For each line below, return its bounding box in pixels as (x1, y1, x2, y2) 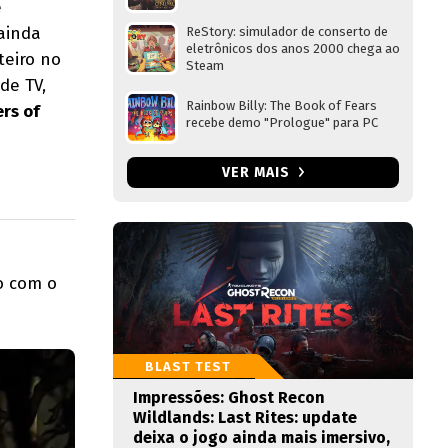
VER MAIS (221, 164, 294, 181)
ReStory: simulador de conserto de (186, 24, 388, 39)
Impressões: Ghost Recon (133, 388, 325, 407)
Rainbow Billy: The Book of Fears (186, 98, 377, 113)
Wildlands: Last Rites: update (133, 408, 357, 427)
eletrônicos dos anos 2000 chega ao (186, 41, 400, 56)
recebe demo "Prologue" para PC (186, 115, 378, 130)
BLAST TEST (145, 359, 231, 374)
